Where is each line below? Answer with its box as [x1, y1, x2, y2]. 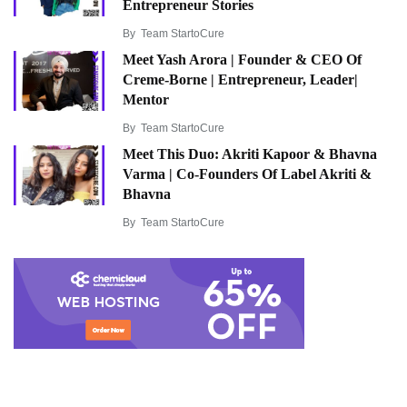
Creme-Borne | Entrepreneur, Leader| [123, 72, 358, 88]
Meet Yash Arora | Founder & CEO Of [123, 52, 362, 68]
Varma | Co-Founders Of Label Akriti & [123, 166, 372, 183]
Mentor [123, 92, 169, 108]
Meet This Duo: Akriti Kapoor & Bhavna [123, 146, 377, 163]
